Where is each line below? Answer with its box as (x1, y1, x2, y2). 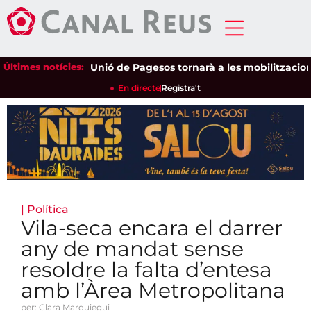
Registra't (161, 83, 201, 93)
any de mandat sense (21, 236, 244, 262)
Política (27, 203, 69, 217)
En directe (118, 83, 161, 93)
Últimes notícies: (3, 61, 84, 72)
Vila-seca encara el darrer (21, 215, 283, 242)
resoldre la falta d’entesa (21, 257, 272, 283)
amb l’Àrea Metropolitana (21, 278, 285, 304)
